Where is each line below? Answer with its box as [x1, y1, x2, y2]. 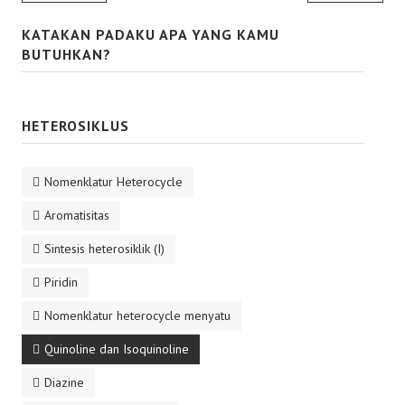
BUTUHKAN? [22, 45, 111, 63]
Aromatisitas [44, 207, 109, 223]
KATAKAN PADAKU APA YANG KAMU [22, 25, 279, 43]
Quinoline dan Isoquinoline [44, 341, 189, 357]
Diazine [44, 374, 84, 391]
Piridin [44, 274, 78, 290]
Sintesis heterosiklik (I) [44, 240, 165, 257]
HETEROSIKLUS [22, 117, 129, 135]
